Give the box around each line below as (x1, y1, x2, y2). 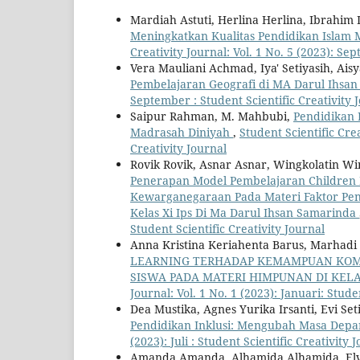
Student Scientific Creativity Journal (130, 221, 325, 237)
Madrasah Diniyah (130, 125, 233, 141)
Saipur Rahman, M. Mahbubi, (130, 108, 293, 125)
